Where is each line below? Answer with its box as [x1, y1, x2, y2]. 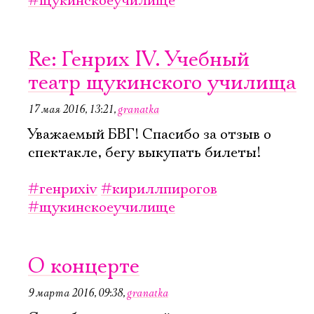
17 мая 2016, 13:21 [28, 102, 114, 116]
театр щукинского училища [28, 70, 296, 96]
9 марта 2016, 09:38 [28, 286, 123, 300]
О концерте [28, 254, 139, 280]
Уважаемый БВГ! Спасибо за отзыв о [28, 125, 271, 144]
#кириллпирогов [101, 180, 217, 198]
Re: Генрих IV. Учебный [28, 47, 250, 73]
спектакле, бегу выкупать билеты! [28, 144, 261, 162]
